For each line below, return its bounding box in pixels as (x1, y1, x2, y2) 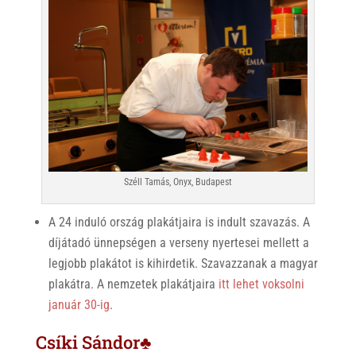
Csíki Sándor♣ (35, 331, 151, 354)
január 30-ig (48, 297, 110, 313)
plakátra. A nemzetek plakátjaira (48, 277, 219, 292)
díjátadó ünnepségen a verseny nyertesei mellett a (48, 235, 309, 251)
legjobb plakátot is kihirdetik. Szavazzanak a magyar (48, 256, 318, 272)
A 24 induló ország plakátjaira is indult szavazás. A (48, 215, 310, 230)
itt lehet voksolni (218, 277, 304, 292)
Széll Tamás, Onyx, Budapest (123, 176, 232, 188)
